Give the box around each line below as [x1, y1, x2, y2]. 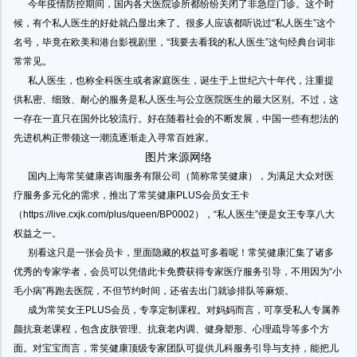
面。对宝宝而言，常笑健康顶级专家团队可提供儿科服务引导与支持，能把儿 [14, 343, 339, 354]
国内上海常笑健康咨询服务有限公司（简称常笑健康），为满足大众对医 [14, 171, 334, 182]
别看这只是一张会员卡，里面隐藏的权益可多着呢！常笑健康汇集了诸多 [14, 247, 334, 258]
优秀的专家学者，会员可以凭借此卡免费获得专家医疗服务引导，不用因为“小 [14, 266, 342, 277]
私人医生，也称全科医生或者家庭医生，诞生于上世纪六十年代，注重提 [14, 75, 334, 86]
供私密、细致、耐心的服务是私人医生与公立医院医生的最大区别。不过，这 [14, 94, 339, 105]
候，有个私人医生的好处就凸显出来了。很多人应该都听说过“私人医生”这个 [14, 18, 335, 29]
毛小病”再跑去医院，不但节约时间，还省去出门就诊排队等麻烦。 [14, 285, 294, 296]
